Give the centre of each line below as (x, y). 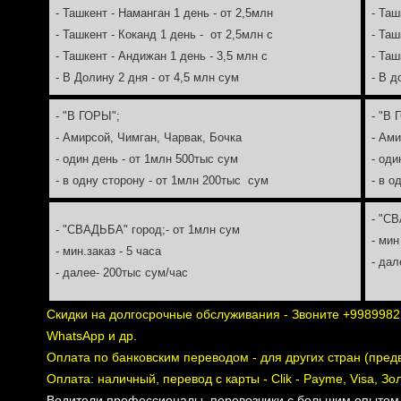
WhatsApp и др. (91, 336)
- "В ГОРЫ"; (87, 116)
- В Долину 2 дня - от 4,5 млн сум (147, 77)
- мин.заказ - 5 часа (108, 251)
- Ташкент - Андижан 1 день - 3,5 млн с (161, 56)
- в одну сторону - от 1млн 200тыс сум (162, 180)
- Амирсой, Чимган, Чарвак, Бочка (148, 137)
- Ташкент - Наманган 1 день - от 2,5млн (164, 13)
